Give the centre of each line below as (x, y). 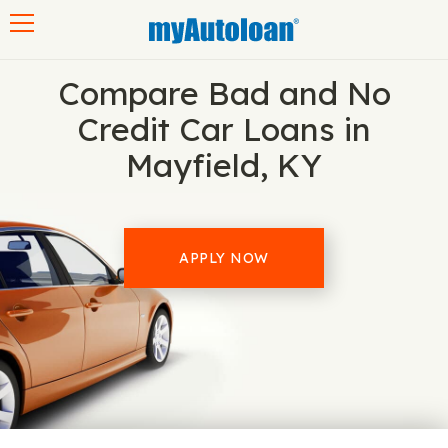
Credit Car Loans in (224, 129)
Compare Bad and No (224, 93)
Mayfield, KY (224, 165)
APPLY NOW (224, 258)
